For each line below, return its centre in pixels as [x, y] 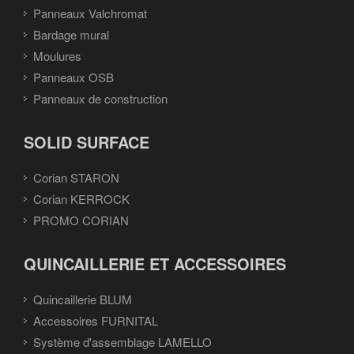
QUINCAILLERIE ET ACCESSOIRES [155, 263]
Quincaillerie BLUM [83, 299]
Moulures [57, 55]
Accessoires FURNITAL [96, 320]
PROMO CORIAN [81, 220]
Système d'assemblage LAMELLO [122, 341]
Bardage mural [71, 34]
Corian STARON [76, 177]
